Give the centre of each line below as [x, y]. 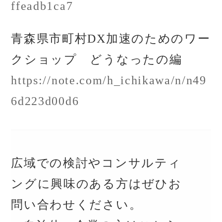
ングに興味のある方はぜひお [96, 184]
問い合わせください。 [77, 205]
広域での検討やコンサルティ [96, 163]
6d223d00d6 [45, 101]
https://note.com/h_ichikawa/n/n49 [109, 80]
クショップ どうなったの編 [97, 59]
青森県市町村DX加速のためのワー [111, 38]
